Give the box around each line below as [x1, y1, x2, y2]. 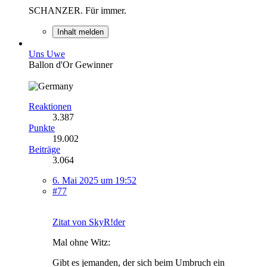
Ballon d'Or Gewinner [29, 59, 113, 70]
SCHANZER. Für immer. [29, 5, 126, 15]
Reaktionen [29, 101, 72, 111]
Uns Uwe [29, 48, 65, 59]
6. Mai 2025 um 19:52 [52, 175, 136, 185]
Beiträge [29, 144, 60, 154]
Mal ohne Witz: [52, 237, 110, 247]
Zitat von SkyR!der [52, 216, 125, 227]
